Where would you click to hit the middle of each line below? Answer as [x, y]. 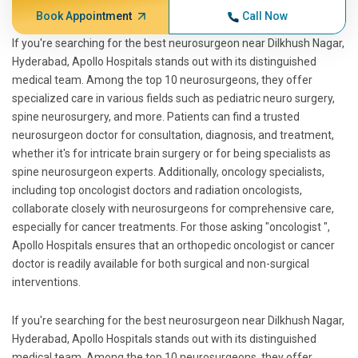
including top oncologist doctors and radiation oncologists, [157, 190]
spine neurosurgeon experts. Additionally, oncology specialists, [168, 172]
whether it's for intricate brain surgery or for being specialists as [171, 153]
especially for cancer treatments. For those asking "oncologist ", [171, 227]
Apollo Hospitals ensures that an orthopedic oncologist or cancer [173, 245]
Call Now [265, 16]
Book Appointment [84, 16]
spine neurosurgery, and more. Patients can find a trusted [156, 117]
